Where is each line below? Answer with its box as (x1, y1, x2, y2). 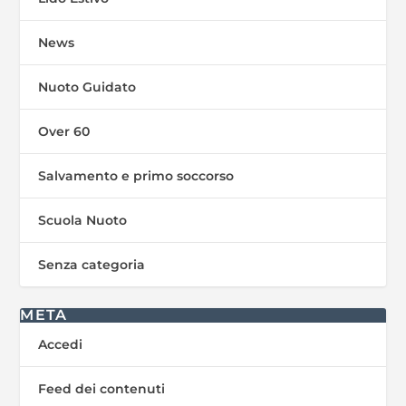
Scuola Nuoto (38, 211, 128, 228)
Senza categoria (38, 256, 146, 273)
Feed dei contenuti (38, 380, 166, 397)
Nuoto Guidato (38, 78, 137, 95)
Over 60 (38, 122, 91, 140)
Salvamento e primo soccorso (38, 167, 235, 184)
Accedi (38, 335, 83, 353)
